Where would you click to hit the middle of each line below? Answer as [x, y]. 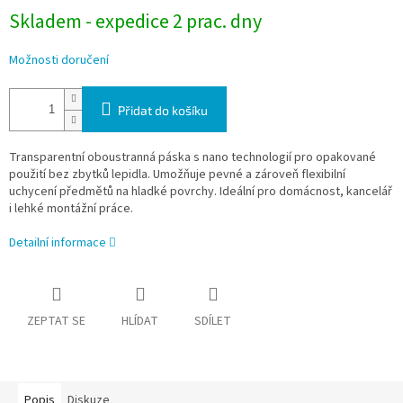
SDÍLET [213, 322]
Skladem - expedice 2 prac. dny [135, 22]
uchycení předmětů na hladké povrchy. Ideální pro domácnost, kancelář [201, 192]
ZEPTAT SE [56, 322]
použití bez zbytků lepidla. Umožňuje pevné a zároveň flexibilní [177, 175]
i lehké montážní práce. [71, 209]
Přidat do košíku [163, 111]
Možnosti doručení [59, 61]
